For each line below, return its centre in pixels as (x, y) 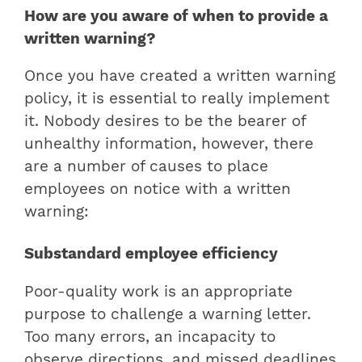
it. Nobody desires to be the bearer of (165, 122)
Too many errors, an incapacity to (150, 337)
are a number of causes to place (146, 167)
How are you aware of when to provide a (176, 16)
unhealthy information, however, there (169, 144)
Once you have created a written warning (180, 76)
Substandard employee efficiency (151, 254)
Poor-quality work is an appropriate (158, 292)
